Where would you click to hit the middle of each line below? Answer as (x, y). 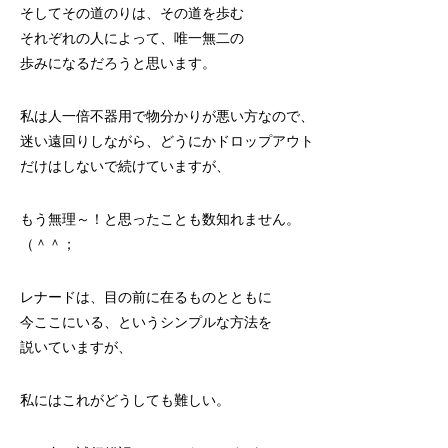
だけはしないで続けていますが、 (125, 166)
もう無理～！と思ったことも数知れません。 (160, 219)
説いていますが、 (76, 347)
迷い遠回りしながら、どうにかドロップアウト (167, 141)
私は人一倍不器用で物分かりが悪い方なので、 (167, 116)
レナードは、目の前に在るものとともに (146, 297)
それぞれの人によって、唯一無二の (132, 38)
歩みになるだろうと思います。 (118, 63)
